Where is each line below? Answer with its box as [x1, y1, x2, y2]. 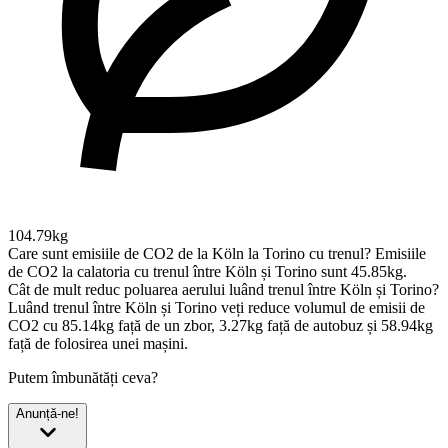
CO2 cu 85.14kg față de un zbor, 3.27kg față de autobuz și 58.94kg [8, 316, 433, 334]
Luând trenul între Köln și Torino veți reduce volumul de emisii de [8, 298, 425, 316]
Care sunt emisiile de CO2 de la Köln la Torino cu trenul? [8, 244, 371, 262]
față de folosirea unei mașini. [8, 334, 188, 352]
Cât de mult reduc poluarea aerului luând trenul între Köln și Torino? [8, 280, 439, 298]
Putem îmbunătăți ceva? [8, 368, 158, 386]
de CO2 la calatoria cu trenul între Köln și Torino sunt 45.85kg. [8, 262, 407, 280]
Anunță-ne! [16, 405, 79, 421]
